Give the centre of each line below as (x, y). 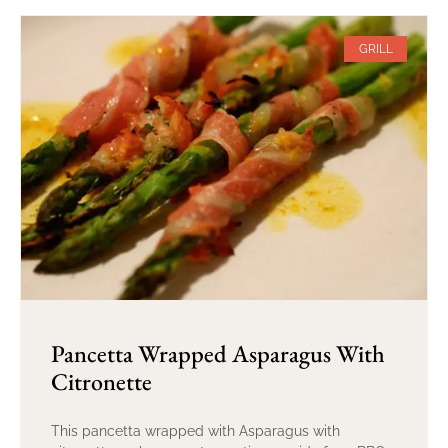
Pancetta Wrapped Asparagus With (218, 354)
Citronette (101, 382)
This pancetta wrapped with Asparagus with (195, 431)
